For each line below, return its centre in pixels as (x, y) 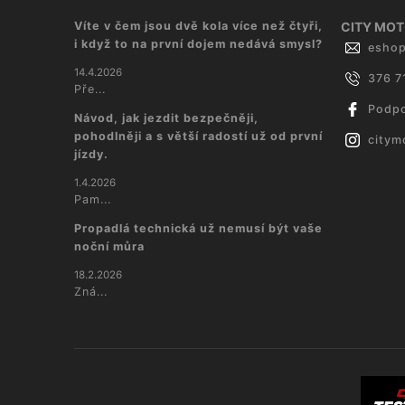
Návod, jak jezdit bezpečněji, (166, 118)
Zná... (91, 292)
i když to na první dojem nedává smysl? (198, 44)
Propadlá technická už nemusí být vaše (198, 228)
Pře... (90, 89)
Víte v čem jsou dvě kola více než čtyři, (198, 26)
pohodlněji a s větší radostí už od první (198, 136)
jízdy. (91, 154)
